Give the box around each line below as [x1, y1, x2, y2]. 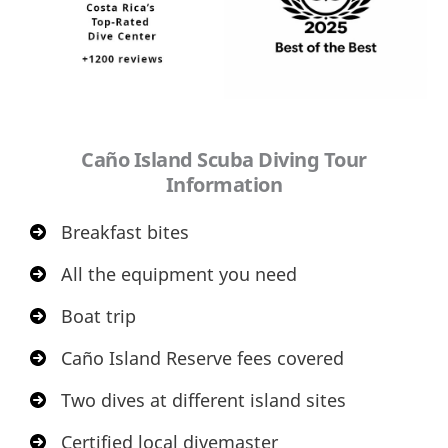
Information [165, 170, 283, 198]
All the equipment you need [61, 262, 297, 287]
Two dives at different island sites [61, 388, 346, 413]
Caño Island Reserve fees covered [61, 346, 344, 371]
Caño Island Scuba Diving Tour [81, 145, 367, 173]
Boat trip [61, 304, 136, 329]
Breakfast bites [61, 220, 189, 245]
